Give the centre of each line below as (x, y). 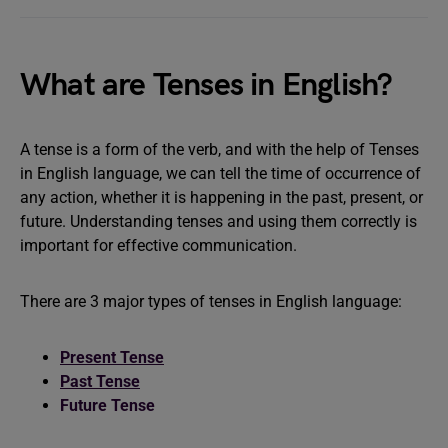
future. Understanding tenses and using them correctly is (218, 221)
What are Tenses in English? (206, 85)
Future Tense (107, 405)
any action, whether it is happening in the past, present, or (221, 197)
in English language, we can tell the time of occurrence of (220, 173)
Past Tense (100, 381)
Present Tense (112, 357)
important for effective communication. (158, 245)
